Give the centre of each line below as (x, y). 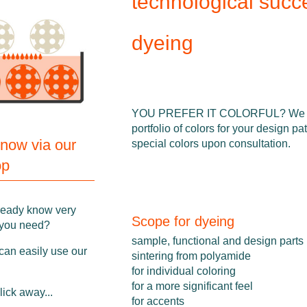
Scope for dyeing (183, 221)
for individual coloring (183, 271)
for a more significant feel (192, 286)
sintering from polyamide (191, 256)
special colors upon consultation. (211, 143)
